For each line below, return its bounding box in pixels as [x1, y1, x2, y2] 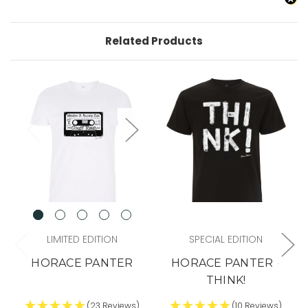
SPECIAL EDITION [189, 232, 263, 246]
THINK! [206, 273, 246, 287]
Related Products [105, 33, 203, 48]
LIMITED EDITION [47, 232, 118, 246]
